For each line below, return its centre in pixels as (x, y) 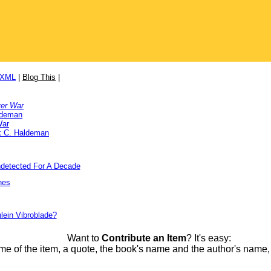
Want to (84, 238)
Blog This (39, 77)
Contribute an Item (144, 238)
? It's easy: (208, 238)
